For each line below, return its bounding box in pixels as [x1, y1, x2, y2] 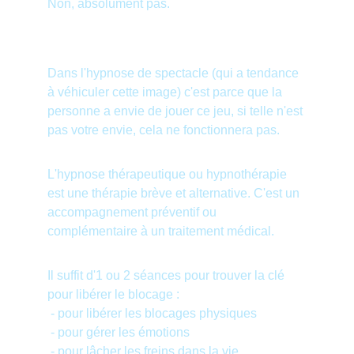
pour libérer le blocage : [47, 288, 179, 301]
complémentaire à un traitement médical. [47, 224, 274, 238]
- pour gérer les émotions [51, 326, 190, 339]
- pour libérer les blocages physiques [51, 307, 257, 320]
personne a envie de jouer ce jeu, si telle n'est [47, 104, 306, 118]
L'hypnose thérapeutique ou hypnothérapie [47, 168, 290, 181]
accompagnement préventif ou [47, 205, 220, 219]
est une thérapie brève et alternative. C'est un [47, 186, 303, 200]
